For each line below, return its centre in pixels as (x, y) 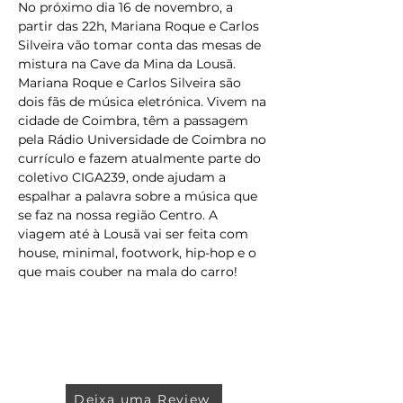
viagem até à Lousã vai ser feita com (135, 234)
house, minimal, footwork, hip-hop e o (139, 253)
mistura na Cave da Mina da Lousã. (129, 64)
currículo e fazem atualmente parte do (141, 158)
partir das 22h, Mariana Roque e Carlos (140, 26)
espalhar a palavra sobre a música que (139, 196)
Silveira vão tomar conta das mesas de (141, 45)
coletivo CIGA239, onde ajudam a (124, 177)
